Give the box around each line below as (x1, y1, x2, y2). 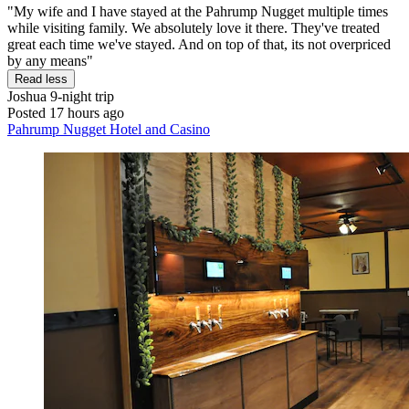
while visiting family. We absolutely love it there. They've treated (7, 20, 380, 37)
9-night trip (47, 89, 114, 105)
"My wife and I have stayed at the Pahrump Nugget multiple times (7, 4, 388, 20)
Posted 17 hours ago (7, 105, 124, 121)
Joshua (7, 89, 47, 105)
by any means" (7, 53, 93, 69)
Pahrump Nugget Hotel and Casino (7, 121, 210, 138)
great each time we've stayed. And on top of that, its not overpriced (7, 37, 391, 53)
